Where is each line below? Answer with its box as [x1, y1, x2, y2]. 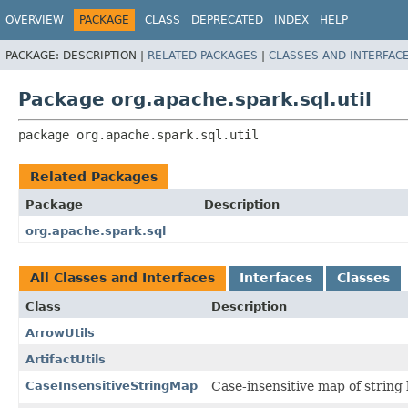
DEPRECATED [191, 14, 263, 26]
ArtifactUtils [25, 352, 106, 366]
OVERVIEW [5, 14, 64, 26]
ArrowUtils [25, 325, 95, 340]
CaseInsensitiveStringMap [25, 378, 198, 393]
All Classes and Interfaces [30, 270, 215, 285]
